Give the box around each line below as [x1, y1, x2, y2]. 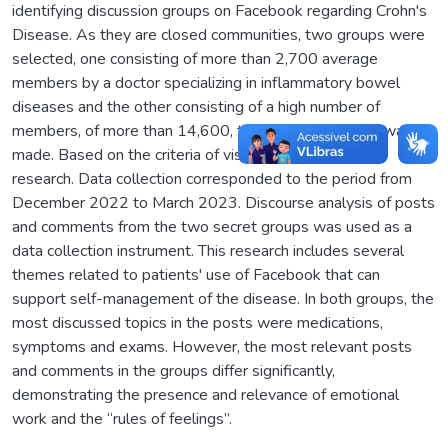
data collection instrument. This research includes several [12, 239, 404, 262]
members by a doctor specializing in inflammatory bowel [12, 71, 400, 94]
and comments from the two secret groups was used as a [12, 215, 412, 238]
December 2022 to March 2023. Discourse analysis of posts [12, 191, 435, 214]
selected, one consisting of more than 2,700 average [12, 47, 378, 70]
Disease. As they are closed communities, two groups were [12, 23, 425, 46]
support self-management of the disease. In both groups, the [12, 287, 434, 310]
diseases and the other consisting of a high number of [12, 95, 380, 118]
